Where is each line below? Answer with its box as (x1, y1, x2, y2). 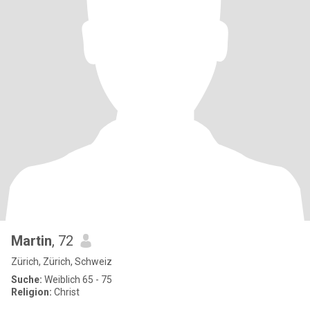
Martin (11, 232, 52, 249)
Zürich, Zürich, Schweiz (11, 256, 112, 267)
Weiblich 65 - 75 (42, 274, 112, 285)
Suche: (11, 274, 42, 285)
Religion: (11, 286, 52, 298)
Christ (52, 286, 80, 298)
